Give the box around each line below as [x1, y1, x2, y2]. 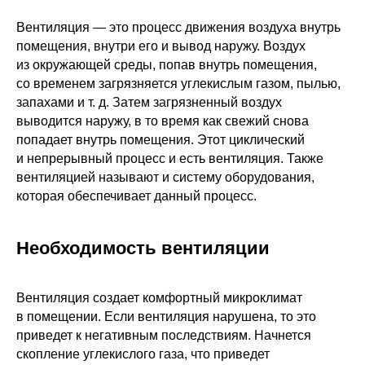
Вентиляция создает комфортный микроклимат [16, 290, 302, 305]
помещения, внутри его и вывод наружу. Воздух [16, 38, 306, 53]
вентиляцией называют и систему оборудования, [16, 169, 314, 184]
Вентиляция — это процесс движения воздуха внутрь [16, 20, 341, 34]
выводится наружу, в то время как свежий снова [16, 113, 309, 128]
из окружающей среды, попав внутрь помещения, [16, 57, 317, 72]
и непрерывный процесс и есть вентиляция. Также [16, 151, 323, 165]
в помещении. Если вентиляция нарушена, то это [16, 309, 316, 323]
